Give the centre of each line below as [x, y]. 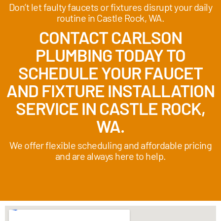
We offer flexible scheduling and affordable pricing [110, 145]
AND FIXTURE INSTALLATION [110, 90]
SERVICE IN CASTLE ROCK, [110, 108]
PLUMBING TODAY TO [110, 55]
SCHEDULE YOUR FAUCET [110, 72]
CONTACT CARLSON [110, 37]
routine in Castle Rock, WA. [110, 18]
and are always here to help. [110, 156]
